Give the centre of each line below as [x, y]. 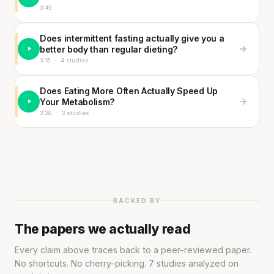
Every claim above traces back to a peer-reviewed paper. [133, 250]
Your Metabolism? [78, 102]
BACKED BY [137, 200]
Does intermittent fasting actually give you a [132, 38]
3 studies [76, 113]
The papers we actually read [103, 229]
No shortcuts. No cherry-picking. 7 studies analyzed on [127, 263]
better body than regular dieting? [109, 49]
